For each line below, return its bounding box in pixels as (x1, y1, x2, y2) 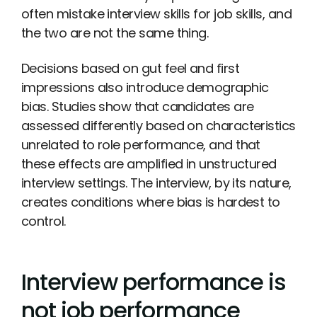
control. (21, 212, 66, 231)
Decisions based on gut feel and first (21, 59, 240, 78)
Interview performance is (21, 265, 286, 298)
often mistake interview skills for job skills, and (21, 4, 292, 23)
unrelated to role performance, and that (21, 136, 260, 154)
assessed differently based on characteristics (21, 117, 296, 135)
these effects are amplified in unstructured (21, 155, 277, 173)
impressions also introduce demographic (21, 79, 269, 97)
